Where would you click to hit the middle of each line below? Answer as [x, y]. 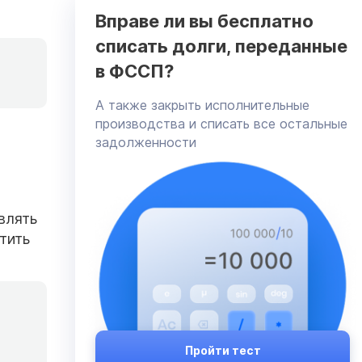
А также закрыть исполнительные [202, 105]
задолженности [146, 142]
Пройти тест [223, 350]
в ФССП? [135, 71]
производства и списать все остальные [221, 123]
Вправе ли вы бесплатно [204, 21]
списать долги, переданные [221, 46]
